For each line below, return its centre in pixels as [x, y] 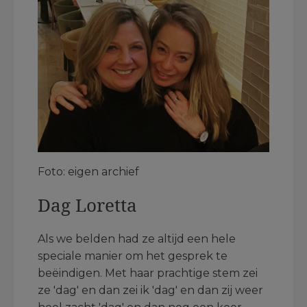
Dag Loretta [87, 205]
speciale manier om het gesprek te [133, 256]
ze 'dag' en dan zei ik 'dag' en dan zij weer [150, 291]
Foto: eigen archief [88, 172]
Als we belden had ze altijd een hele [137, 239]
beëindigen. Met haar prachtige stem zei [148, 273]
